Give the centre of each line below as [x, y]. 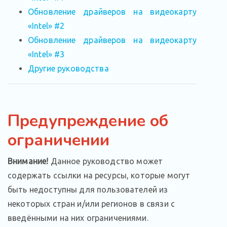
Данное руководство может [106, 161]
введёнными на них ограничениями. [78, 218]
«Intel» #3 [46, 54]
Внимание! [28, 161]
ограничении [59, 140]
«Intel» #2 [46, 26]
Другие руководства [68, 68]
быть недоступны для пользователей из [88, 190]
